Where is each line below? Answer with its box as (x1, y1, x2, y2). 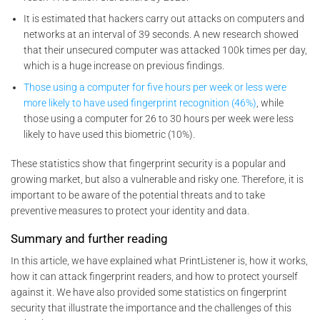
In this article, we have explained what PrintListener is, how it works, (11, 254, 308, 266)
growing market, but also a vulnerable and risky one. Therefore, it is (11, 173, 304, 185)
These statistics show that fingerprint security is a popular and (11, 157, 286, 169)
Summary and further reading (11, 231, 168, 246)
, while (256, 97, 284, 109)
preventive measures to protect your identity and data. (11, 204, 249, 216)
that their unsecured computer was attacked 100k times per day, (24, 44, 308, 56)
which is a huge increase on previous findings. (24, 60, 225, 72)
